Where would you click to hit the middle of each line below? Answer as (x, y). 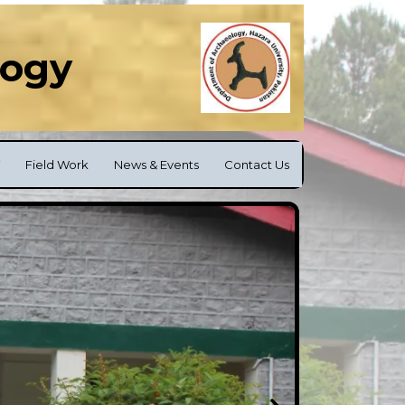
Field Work (57, 165)
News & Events (156, 165)
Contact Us (257, 165)
